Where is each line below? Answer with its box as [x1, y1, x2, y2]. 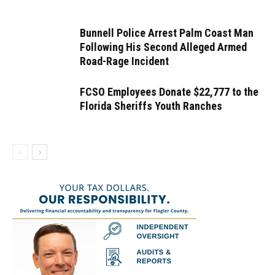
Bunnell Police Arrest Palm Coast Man [80, 26, 254, 39]
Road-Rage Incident [80, 55, 169, 68]
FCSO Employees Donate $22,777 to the [80, 85, 258, 98]
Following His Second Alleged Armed [80, 41, 247, 53]
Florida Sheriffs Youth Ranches [80, 99, 222, 112]
